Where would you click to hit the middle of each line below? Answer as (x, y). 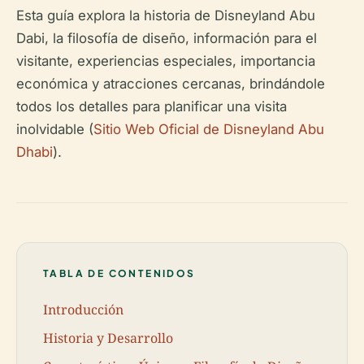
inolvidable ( (55, 129)
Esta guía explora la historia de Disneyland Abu (166, 15)
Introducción (83, 309)
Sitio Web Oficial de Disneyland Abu (209, 129)
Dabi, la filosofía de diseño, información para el (167, 38)
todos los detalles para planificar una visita (152, 106)
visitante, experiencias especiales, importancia (166, 61)
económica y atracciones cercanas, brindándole (171, 84)
